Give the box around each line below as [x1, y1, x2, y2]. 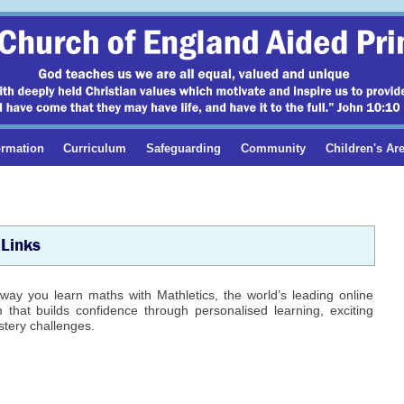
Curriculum [63, 141, 127, 155]
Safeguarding [146, 141, 222, 155]
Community [241, 141, 307, 155]
